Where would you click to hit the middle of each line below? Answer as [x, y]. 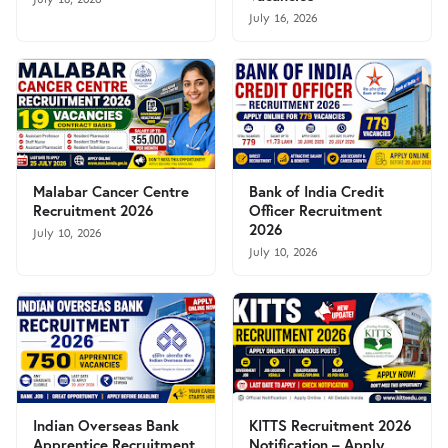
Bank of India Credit [316, 191]
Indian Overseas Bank [106, 425]
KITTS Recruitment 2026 [330, 425]
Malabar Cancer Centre [111, 191]
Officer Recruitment [315, 210]
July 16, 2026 [283, 18]
